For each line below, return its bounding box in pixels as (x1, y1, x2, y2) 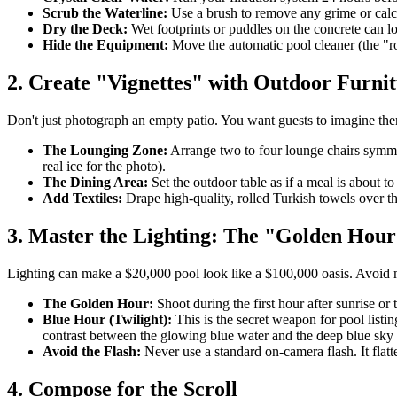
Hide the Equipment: (43, 37, 168, 53)
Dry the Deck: (43, 21, 128, 37)
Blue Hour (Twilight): (43, 312, 172, 328)
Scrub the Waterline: (43, 5, 167, 21)
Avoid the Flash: (43, 344, 141, 360)
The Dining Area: (43, 175, 148, 191)
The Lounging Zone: (43, 143, 167, 159)
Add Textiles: (43, 191, 122, 206)
